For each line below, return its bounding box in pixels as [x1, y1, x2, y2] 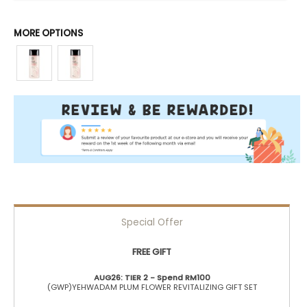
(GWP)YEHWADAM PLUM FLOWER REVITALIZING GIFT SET [47, 282, 257, 293]
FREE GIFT [132, 246, 172, 258]
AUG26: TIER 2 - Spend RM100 [93, 272, 210, 283]
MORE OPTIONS [14, 27, 83, 40]
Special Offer [121, 216, 183, 229]
